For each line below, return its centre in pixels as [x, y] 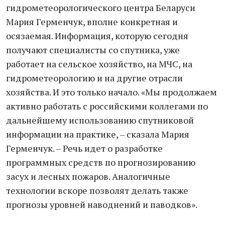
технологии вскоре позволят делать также [97, 190]
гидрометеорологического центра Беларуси [101, 8]
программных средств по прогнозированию [101, 162]
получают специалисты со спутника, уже [93, 50]
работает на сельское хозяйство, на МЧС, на [99, 64]
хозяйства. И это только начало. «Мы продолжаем [111, 92]
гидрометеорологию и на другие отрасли [94, 78]
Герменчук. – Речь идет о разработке [84, 148]
